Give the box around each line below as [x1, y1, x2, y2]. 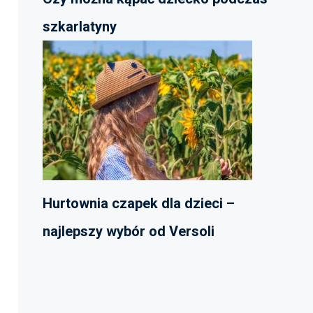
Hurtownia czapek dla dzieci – [43, 195, 235, 212]
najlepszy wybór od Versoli [43, 223, 214, 240]
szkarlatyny [43, 18, 117, 35]
